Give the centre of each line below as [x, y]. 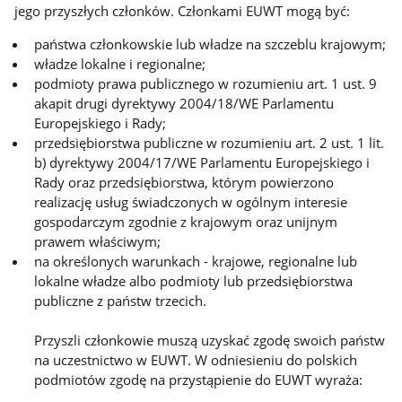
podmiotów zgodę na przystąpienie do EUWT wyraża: [199, 379]
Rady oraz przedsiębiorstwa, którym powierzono [184, 182]
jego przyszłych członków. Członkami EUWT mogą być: [183, 11]
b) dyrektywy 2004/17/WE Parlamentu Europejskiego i [202, 162]
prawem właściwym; [98, 241]
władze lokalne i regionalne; [120, 63]
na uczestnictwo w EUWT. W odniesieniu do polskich [196, 359]
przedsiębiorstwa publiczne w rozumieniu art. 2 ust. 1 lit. [210, 142]
